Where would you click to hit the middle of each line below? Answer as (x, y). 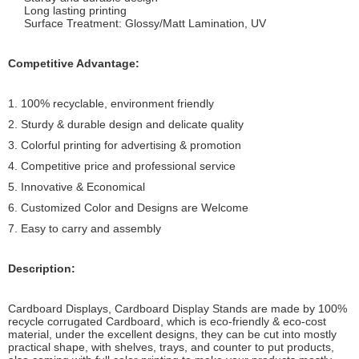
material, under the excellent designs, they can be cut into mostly (172, 334)
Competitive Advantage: (74, 63)
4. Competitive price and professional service (122, 166)
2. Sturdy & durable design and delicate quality (126, 124)
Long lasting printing (75, 10)
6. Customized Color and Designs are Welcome (128, 208)
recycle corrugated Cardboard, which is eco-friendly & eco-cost (167, 321)
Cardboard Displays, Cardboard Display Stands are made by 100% (177, 309)
